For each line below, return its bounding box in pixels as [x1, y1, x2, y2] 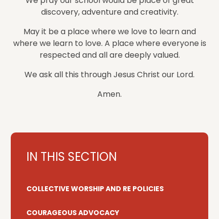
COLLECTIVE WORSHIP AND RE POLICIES [26, 184, 164, 194]
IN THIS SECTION [26, 149, 117, 165]
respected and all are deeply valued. [39, 49, 180, 61]
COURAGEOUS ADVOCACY [26, 208, 120, 218]
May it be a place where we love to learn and [23, 26, 196, 38]
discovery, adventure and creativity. [41, 6, 178, 18]
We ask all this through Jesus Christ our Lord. [24, 69, 195, 81]
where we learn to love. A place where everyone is [13, 38, 206, 49]
